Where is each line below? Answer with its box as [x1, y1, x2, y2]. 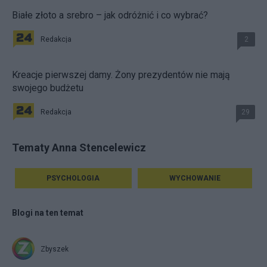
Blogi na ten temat [12, 208, 83, 218]
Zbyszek [41, 245, 69, 254]
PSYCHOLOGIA [46, 174, 100, 183]
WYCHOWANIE [169, 174, 221, 183]
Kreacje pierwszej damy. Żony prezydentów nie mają [12, 69, 230, 81]
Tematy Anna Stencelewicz [12, 141, 146, 154]
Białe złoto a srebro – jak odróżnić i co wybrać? [12, 10, 208, 21]
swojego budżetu [12, 82, 83, 94]
